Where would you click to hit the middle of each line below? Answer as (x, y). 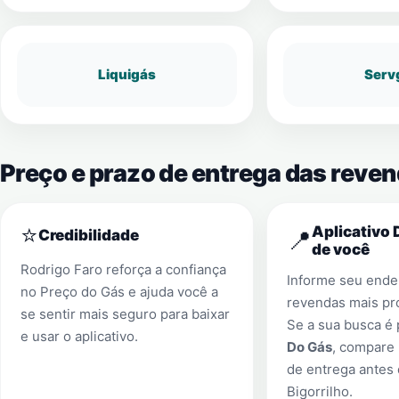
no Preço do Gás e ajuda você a (119, 292)
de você (340, 249)
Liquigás (126, 74)
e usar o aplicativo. (79, 336)
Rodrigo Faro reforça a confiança (123, 269)
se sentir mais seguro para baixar (125, 314)
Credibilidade (89, 235)
